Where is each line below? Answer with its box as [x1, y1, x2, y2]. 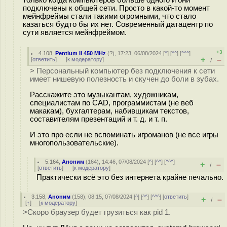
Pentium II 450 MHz [55, 50, 106, 56]
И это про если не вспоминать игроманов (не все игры [30, 130, 218, 139]
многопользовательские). [30, 138, 119, 147]
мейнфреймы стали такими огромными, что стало [23, 12, 196, 20]
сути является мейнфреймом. [23, 28, 127, 36]
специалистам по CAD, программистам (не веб [30, 98, 194, 107]
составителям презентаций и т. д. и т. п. [30, 115, 167, 123]
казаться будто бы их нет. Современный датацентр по [23, 20, 213, 28]
